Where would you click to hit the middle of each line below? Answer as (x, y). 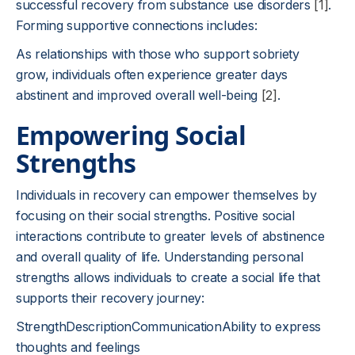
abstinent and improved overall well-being (139, 95)
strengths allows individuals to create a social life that (168, 277)
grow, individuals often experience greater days (152, 74)
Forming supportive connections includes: (137, 25)
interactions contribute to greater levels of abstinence (170, 236)
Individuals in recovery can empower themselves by (166, 195)
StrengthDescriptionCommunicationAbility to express (168, 326)
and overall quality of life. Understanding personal (160, 257)
